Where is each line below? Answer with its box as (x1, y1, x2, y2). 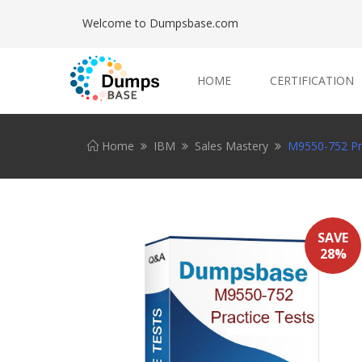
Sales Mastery (195, 138, 268, 154)
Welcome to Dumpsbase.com (82, 15, 238, 31)
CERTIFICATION (270, 73, 354, 88)
